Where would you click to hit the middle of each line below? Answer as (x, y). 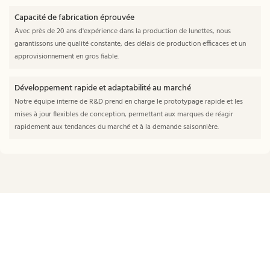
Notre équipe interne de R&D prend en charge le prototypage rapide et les (128, 102)
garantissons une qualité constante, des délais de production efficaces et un (130, 44)
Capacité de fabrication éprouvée (74, 17)
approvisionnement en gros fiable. (66, 56)
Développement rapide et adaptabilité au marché (102, 89)
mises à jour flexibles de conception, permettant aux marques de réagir (124, 115)
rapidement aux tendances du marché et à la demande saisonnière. (116, 127)
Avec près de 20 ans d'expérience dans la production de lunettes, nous (122, 31)
